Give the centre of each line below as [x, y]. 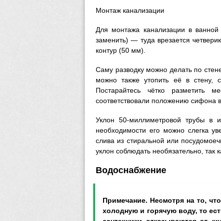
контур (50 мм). [121, 50]
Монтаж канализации [130, 10]
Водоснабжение [131, 170]
